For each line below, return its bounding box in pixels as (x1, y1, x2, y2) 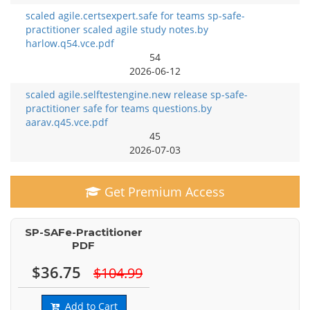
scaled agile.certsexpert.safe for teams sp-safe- (26, 9, 245, 22)
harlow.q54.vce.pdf (26, 37, 114, 50)
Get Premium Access (101, 183, 225, 200)
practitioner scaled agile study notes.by (26, 23, 208, 36)
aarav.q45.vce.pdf (26, 116, 108, 129)
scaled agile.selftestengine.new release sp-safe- (26, 88, 248, 101)
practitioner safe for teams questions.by (26, 102, 212, 115)
